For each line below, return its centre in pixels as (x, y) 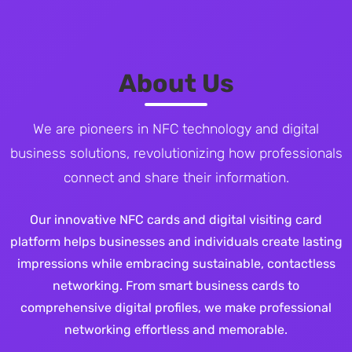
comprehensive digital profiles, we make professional (176, 307)
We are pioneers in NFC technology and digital (176, 128)
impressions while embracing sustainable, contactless (176, 263)
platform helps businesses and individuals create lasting (176, 241)
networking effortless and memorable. (176, 329)
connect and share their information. (176, 177)
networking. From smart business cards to (176, 285)
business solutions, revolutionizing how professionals (176, 153)
